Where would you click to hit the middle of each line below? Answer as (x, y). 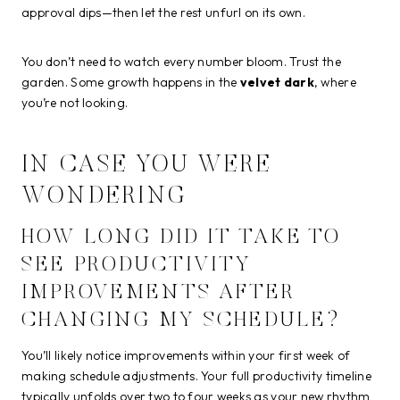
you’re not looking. (75, 103)
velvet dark (277, 83)
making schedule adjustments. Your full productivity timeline (196, 376)
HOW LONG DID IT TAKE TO (182, 238)
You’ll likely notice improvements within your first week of (186, 356)
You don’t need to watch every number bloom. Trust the (181, 62)
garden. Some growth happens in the (131, 83)
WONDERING (104, 196)
